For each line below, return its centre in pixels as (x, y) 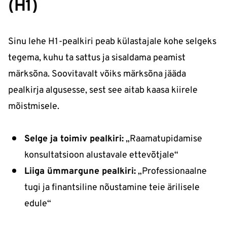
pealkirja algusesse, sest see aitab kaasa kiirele (103, 91)
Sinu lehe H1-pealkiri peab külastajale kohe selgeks (112, 42)
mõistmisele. (34, 107)
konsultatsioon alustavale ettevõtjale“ (101, 156)
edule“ (38, 204)
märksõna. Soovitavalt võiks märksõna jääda (97, 74)
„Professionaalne (171, 172)
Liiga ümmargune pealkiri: (80, 172)
